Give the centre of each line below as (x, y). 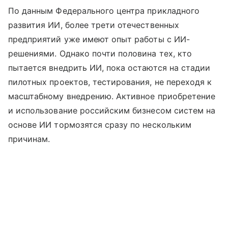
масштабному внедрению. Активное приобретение (112, 96)
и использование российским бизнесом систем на (112, 111)
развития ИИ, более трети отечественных (94, 25)
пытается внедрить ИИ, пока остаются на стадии (109, 68)
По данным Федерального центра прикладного (104, 11)
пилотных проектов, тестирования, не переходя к (110, 82)
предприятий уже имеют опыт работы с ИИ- (99, 39)
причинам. (29, 139)
